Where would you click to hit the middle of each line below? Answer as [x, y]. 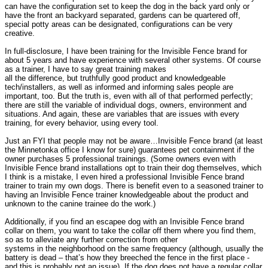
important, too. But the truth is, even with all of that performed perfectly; [129, 96]
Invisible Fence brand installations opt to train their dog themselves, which [133, 167]
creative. [20, 33]
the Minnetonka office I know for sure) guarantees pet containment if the [130, 150]
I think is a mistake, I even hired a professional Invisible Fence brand [124, 176]
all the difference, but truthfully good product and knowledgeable [115, 78]
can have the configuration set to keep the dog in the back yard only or [127, 6]
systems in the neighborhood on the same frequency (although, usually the [134, 248]
